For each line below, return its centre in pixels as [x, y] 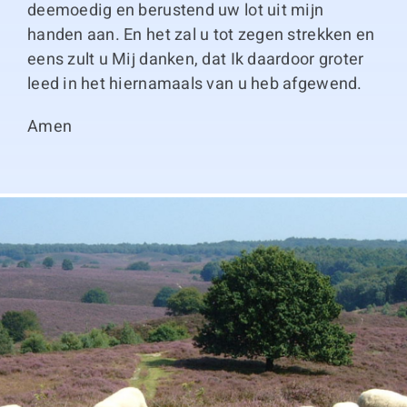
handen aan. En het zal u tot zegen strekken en [201, 35]
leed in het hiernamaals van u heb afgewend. [194, 84]
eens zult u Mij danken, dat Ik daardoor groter [195, 60]
